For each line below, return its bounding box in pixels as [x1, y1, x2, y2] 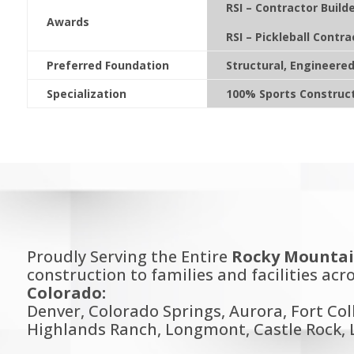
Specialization [46, 85, 126, 101]
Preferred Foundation [46, 57, 169, 73]
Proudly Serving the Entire [26, 246, 232, 268]
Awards [46, 13, 89, 29]
